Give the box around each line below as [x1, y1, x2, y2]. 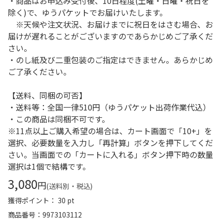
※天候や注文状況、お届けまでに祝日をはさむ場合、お [8, 18, 213, 30]
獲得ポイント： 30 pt [8, 195, 74, 205]
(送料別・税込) [46, 181, 93, 191]
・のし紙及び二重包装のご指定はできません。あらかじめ [8, 54, 213, 66]
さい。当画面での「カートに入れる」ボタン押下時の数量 [8, 148, 213, 160]
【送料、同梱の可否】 [8, 89, 87, 101]
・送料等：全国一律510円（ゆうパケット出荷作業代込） [8, 101, 211, 113]
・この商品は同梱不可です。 [8, 113, 110, 125]
